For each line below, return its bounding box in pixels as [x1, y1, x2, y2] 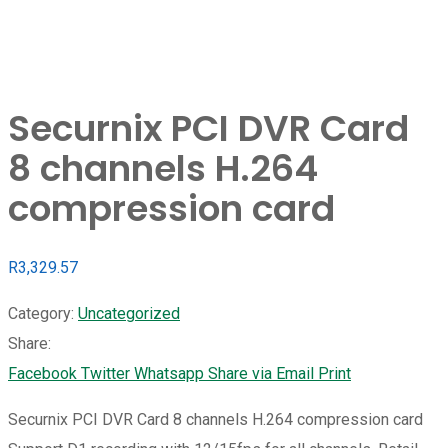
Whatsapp [134, 364, 204, 384]
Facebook [8, 364, 77, 384]
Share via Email [208, 364, 314, 384]
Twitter [81, 364, 130, 384]
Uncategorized [78, 304, 180, 324]
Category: [8, 304, 74, 324]
